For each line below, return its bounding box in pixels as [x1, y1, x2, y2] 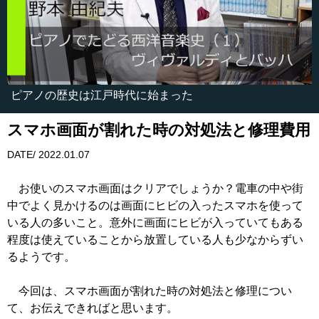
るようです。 [7, 251, 75, 263]
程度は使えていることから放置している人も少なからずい [7, 234, 303, 246]
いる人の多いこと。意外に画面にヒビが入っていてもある [7, 216, 303, 229]
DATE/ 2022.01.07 [7, 149, 90, 161]
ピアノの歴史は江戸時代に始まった [11, 89, 193, 102]
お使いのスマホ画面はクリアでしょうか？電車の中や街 [7, 182, 303, 195]
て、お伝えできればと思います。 [7, 302, 178, 315]
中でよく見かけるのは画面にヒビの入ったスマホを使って [7, 199, 303, 212]
